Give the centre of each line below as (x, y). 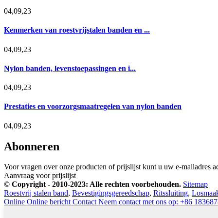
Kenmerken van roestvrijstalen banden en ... (77, 30)
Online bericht (49, 202)
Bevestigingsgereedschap (111, 193)
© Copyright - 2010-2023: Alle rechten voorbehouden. (92, 184)
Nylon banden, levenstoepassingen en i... (70, 68)
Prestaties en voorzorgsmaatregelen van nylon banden (93, 107)
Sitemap (195, 184)
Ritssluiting (171, 193)
